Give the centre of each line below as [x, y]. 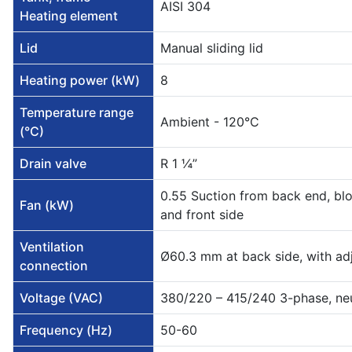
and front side [202, 215]
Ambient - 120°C [210, 122]
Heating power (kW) [80, 81]
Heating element [69, 16]
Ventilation [52, 247]
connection [54, 266]
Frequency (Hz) [66, 330]
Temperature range [77, 113]
